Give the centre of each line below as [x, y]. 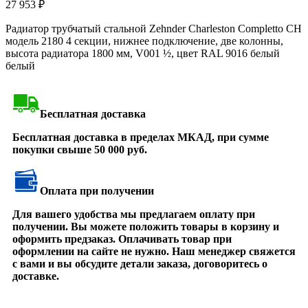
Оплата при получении [97, 190]
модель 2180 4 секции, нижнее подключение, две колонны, [144, 41]
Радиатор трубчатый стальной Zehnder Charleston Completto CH [154, 28]
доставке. [36, 276]
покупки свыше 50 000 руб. [80, 149]
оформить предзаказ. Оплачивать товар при [122, 239]
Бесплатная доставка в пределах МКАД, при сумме [141, 137]
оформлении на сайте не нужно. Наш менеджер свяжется [154, 251]
